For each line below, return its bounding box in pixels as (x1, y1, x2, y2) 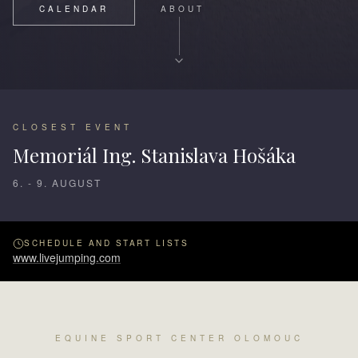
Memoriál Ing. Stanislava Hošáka (13, 142, 296, 168)
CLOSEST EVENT (13, 121, 133, 133)
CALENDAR (39, 3, 109, 14)
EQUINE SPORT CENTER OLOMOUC (54, 332, 304, 344)
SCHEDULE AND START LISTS (24, 237, 189, 249)
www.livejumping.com (13, 249, 121, 265)
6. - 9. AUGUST (13, 176, 101, 189)
